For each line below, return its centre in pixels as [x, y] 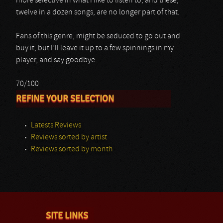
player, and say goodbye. [56, 60]
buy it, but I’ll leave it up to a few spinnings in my [95, 48]
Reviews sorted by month [72, 149]
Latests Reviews [56, 125]
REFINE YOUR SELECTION [65, 99]
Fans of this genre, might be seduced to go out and [98, 36]
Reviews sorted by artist [69, 137]
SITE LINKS [67, 216]
